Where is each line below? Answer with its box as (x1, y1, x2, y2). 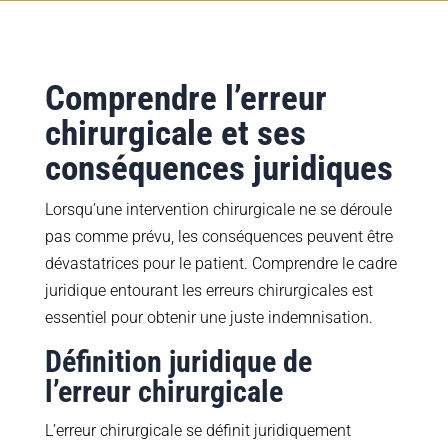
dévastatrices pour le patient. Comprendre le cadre (44, 254, 397, 274)
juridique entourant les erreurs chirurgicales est (44, 281, 373, 301)
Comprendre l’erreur (44, 78, 327, 120)
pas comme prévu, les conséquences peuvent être (44, 227, 393, 247)
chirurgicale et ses (44, 113, 306, 155)
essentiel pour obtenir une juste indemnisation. (44, 308, 373, 328)
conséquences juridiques (44, 148, 393, 190)
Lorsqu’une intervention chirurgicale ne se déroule (44, 200, 392, 220)
